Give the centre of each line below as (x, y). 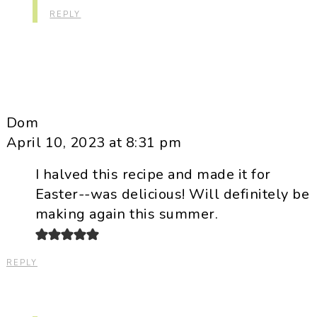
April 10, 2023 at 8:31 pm (94, 143)
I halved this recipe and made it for (153, 175)
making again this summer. (127, 214)
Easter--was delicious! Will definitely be (172, 195)
